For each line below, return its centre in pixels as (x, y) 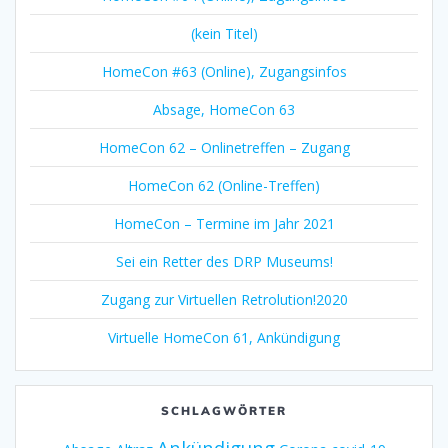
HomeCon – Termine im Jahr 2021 (224, 224)
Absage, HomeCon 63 (224, 110)
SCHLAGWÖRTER (224, 411)
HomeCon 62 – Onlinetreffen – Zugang (224, 148)
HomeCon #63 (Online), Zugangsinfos (224, 72)
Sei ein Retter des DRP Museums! (224, 262)
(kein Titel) (224, 34)
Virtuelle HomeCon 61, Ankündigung (224, 338)
